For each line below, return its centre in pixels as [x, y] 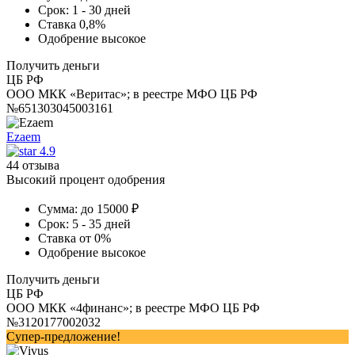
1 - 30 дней [101, 10]
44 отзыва [33, 165]
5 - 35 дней [101, 223]
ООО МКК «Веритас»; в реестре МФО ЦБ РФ [132, 94]
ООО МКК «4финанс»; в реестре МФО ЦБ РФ [133, 307]
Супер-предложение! [63, 336]
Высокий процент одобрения [86, 179]
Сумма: [58, 208]
